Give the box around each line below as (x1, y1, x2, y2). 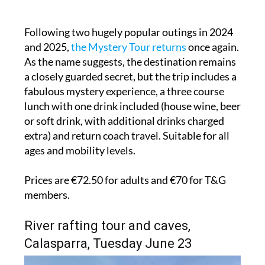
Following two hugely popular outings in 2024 (24, 25, 233, 39)
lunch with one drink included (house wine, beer (24, 99, 241, 113)
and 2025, (24, 40, 71, 54)
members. (24, 188, 70, 202)
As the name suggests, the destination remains (24, 55, 236, 69)
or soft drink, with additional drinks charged (24, 114, 224, 128)
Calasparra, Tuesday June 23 (24, 236, 192, 251)
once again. (186, 40, 239, 54)
